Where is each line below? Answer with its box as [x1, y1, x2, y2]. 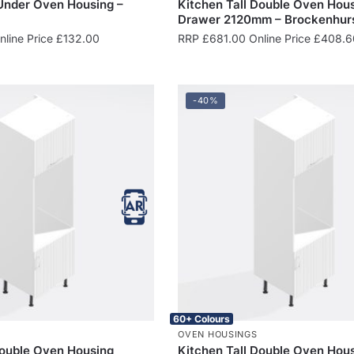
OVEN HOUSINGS [178, 328, 258, 340]
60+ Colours [173, 312, 231, 325]
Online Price [246, 31, 314, 45]
